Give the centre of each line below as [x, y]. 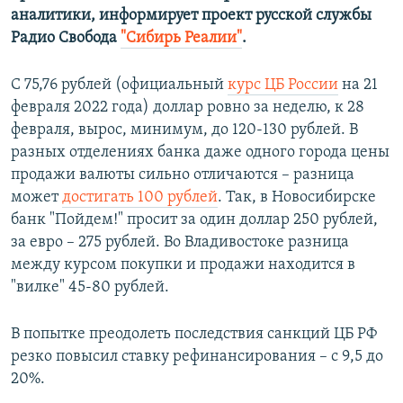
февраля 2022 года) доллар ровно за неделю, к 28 [188, 108]
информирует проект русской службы [235, 16]
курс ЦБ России [283, 85]
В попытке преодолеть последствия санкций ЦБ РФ [194, 335]
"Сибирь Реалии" [181, 39]
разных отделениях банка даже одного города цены [200, 153]
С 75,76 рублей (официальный [119, 85]
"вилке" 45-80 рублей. [90, 288]
